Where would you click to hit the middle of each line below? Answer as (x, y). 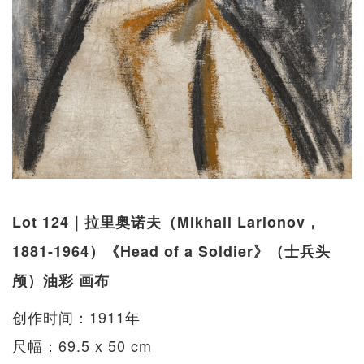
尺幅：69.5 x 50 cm (82, 346)
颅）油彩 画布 (61, 281)
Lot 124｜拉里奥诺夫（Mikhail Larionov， (167, 222)
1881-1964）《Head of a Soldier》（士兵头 (171, 251)
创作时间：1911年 (76, 317)
